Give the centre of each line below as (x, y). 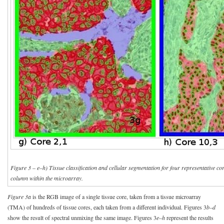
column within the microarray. (47, 178)
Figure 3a (19, 196)
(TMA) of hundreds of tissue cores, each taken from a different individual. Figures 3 (107, 207)
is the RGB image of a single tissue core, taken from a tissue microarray (116, 196)
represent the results (189, 217)
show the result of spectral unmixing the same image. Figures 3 (82, 217)
